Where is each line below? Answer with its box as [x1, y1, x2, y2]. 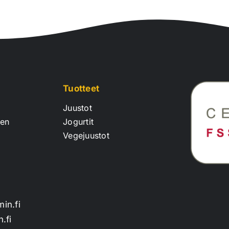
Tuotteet [63, 83, 100, 94]
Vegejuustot [63, 130, 109, 141]
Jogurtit [63, 116, 94, 127]
